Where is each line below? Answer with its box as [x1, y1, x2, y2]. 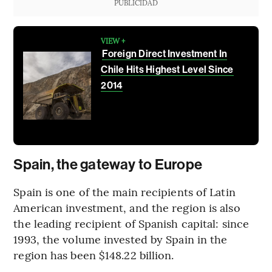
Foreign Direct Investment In [102, 48, 228, 60]
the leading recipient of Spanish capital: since [13, 216, 250, 231]
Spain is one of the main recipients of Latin [13, 184, 236, 200]
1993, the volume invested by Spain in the [13, 231, 228, 247]
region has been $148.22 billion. [13, 247, 174, 263]
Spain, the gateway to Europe [13, 156, 203, 174]
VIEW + [101, 36, 126, 46]
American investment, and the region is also [13, 200, 240, 216]
